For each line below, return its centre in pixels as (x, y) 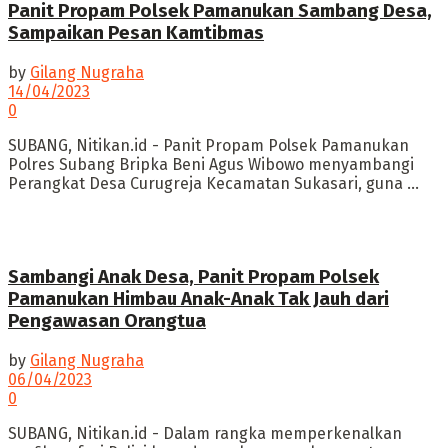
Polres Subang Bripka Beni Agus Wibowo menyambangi (211, 165)
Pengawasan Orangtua (107, 320)
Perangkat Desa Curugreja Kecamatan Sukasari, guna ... (213, 184)
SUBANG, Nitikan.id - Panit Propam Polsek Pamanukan (208, 146)
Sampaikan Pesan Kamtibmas (136, 33)
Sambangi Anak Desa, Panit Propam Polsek (193, 276)
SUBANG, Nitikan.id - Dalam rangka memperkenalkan (205, 433)
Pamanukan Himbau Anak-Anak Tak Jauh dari (198, 298)
